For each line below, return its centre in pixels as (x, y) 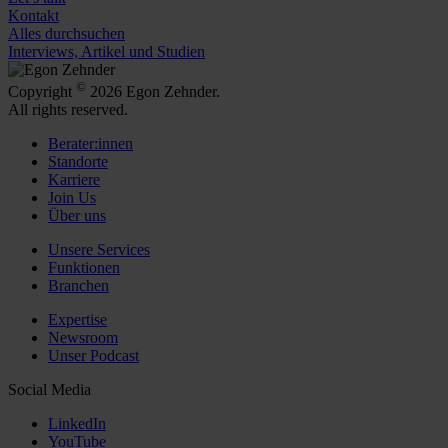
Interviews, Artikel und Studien (106, 51)
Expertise (77, 320)
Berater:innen (90, 144)
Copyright (42, 92)
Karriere (74, 180)
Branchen (78, 286)
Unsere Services (99, 250)
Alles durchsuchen (66, 33)
